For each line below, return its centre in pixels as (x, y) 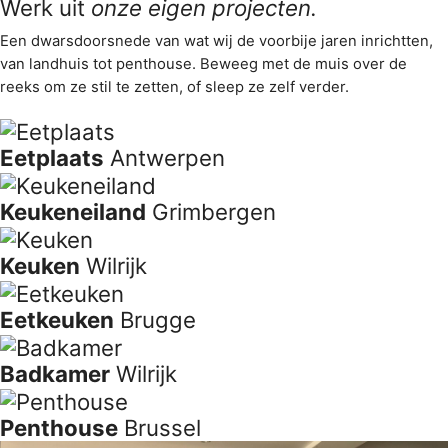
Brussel (162, 427)
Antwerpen (167, 158)
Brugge (158, 319)
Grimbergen (214, 212)
